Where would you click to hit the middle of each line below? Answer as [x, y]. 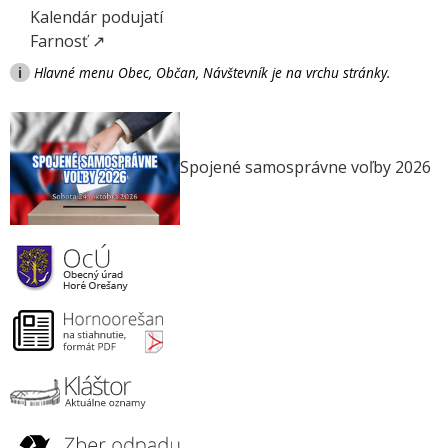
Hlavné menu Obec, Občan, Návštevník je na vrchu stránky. [212, 72]
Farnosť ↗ [67, 41]
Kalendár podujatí [96, 17]
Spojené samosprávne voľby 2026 [305, 166]
